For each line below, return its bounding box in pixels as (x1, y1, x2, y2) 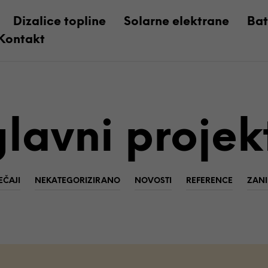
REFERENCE (185, 177, 233, 185)
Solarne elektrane (123, 16, 229, 28)
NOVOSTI (134, 177, 172, 185)
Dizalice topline (13, 16, 106, 28)
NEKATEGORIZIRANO (34, 177, 120, 185)
